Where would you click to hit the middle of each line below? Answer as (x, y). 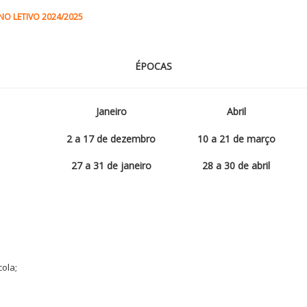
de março (254, 139)
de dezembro (126, 139)
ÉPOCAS (153, 66)
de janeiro (129, 165)
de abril (254, 165)
